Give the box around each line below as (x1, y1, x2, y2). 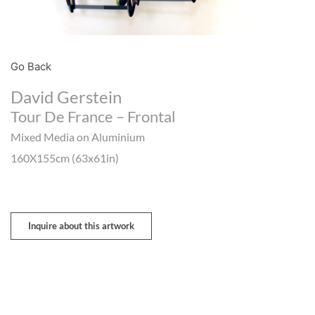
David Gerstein (11, 86, 122, 108)
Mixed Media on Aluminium (11, 130, 145, 144)
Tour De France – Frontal (11, 107, 176, 127)
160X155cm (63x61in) (11, 151, 119, 165)
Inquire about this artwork (28, 220, 134, 232)
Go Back (11, 60, 51, 74)
